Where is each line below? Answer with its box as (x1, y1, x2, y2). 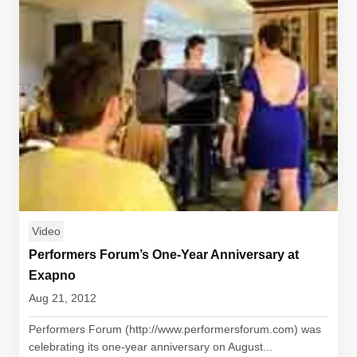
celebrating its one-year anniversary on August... (29, 340, 273, 353)
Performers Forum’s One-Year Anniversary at (29, 248, 299, 261)
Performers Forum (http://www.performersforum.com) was (29, 323, 321, 335)
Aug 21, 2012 (29, 292, 96, 304)
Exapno (29, 269, 76, 282)
